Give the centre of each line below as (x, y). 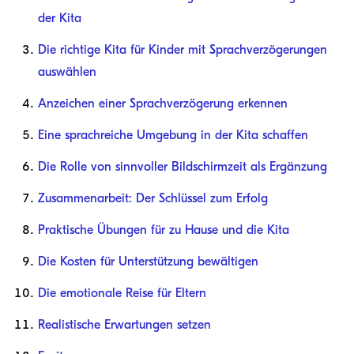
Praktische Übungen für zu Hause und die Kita (164, 230)
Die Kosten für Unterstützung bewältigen (148, 262)
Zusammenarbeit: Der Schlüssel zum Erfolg (153, 199)
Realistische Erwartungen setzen (124, 325)
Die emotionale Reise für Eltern (122, 294)
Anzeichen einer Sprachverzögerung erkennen (163, 104)
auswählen (67, 72)
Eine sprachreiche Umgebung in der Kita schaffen (173, 136)
